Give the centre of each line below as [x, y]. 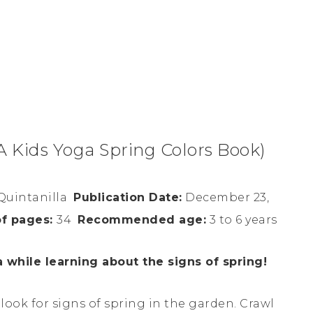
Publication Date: [128, 197]
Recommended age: [142, 219]
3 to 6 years [242, 219]
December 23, [225, 197]
